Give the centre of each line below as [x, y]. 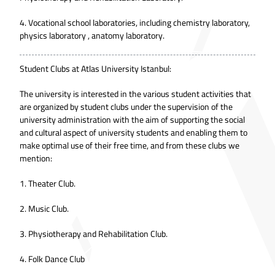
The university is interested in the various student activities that [135, 94]
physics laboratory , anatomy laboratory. [92, 35]
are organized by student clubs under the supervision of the [126, 107]
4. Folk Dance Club [52, 259]
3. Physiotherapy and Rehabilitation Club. [94, 234]
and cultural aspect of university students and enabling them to [134, 132]
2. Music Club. [44, 208]
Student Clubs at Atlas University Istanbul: [95, 68]
